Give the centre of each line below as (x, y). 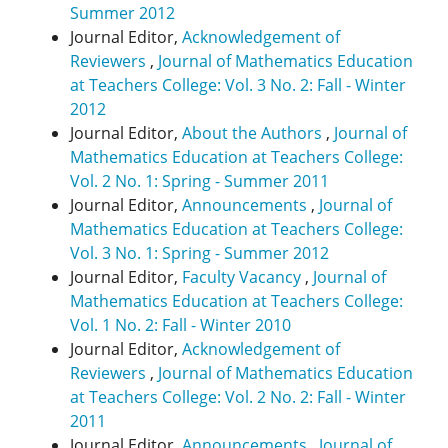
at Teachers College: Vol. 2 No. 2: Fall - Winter (238, 397)
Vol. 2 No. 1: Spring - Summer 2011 (199, 181)
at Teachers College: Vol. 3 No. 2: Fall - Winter (238, 85)
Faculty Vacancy (243, 277)
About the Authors (254, 133)
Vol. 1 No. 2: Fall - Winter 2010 (180, 325)
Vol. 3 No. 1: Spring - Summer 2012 (199, 253)
